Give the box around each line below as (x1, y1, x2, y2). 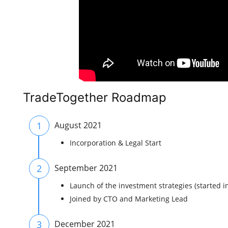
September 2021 (54, 162, 118, 174)
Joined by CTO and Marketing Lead (70, 194, 188, 204)
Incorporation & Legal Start (70, 138, 161, 148)
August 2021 (54, 120, 102, 131)
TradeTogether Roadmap (23, 90, 166, 105)
